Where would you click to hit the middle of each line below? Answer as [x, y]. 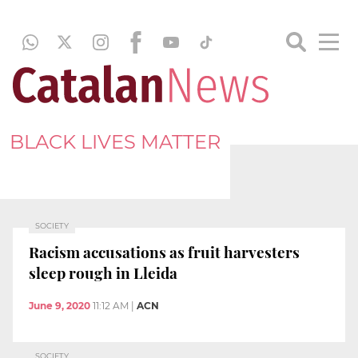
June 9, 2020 [60, 306]
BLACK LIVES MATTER [115, 141]
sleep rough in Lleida [103, 272]
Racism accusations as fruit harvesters [164, 251]
